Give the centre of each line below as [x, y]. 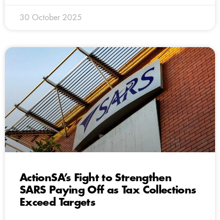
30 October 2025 [51, 17]
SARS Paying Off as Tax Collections [108, 190]
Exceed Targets [58, 202]
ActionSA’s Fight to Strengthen [96, 178]
